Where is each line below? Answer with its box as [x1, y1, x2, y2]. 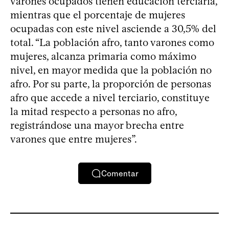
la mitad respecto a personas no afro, [10, 105, 177, 118]
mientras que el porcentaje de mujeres [10, 9, 185, 21]
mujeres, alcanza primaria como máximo [10, 50, 196, 63]
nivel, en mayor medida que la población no [10, 64, 212, 77]
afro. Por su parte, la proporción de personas [10, 78, 211, 90]
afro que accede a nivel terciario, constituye [10, 91, 210, 104]
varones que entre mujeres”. [10, 133, 137, 146]
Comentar [101, 168, 139, 178]
